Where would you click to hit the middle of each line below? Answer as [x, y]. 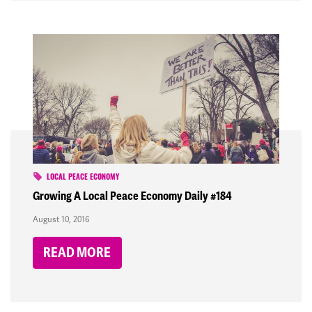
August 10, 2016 [61, 219]
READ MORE [77, 252]
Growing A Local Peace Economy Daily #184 [132, 196]
